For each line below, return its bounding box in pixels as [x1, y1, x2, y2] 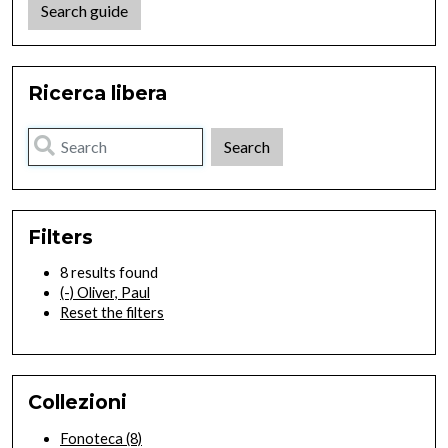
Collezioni [28, 390, 127, 415]
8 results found [60, 264, 158, 282]
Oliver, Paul [77, 284, 150, 302]
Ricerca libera [28, 81, 167, 105]
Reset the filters [60, 304, 164, 322]
